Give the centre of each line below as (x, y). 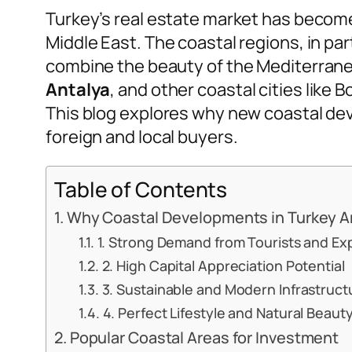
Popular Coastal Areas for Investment (204, 338)
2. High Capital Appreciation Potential (223, 266)
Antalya (78, 90)
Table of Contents (141, 190)
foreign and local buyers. (142, 137)
